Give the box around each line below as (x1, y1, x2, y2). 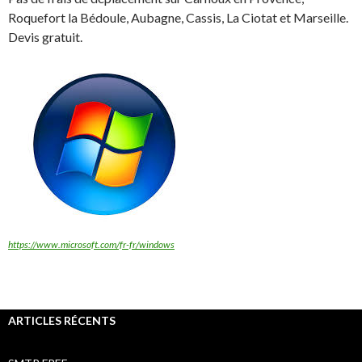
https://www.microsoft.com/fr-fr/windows (8, 238, 175, 251)
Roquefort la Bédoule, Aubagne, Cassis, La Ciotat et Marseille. (8, 10, 348, 26)
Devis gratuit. (8, 29, 82, 45)
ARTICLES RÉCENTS (8, 314, 116, 328)
